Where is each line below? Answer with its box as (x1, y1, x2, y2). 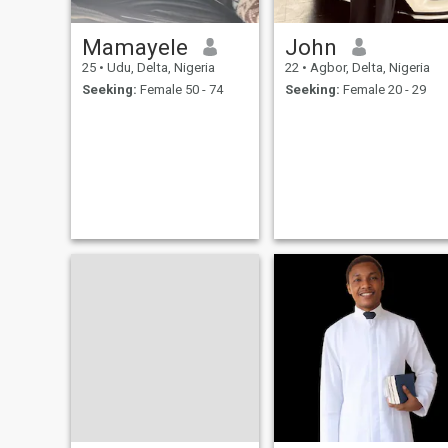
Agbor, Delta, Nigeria (306, 59, 430, 75)
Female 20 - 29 (339, 82, 426, 98)
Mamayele (81, 33, 188, 60)
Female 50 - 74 (136, 82, 223, 98)
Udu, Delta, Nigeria (103, 59, 215, 75)
